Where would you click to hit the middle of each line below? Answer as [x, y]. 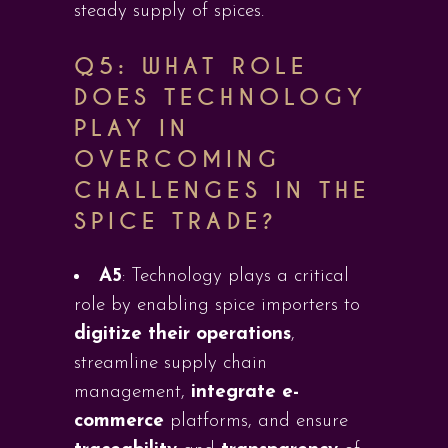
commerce [119, 421]
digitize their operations [182, 334]
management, [132, 392]
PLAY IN [132, 128]
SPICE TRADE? [176, 221]
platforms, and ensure [256, 421]
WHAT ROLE [225, 66]
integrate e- [245, 392]
